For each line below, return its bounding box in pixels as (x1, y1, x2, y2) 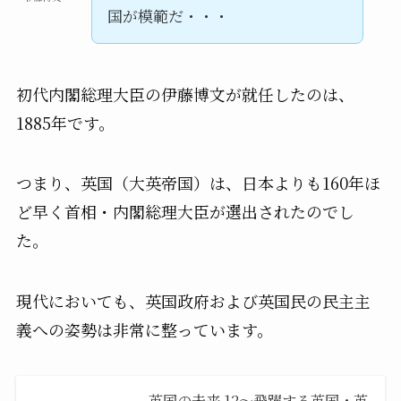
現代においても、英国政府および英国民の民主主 (15, 289, 371, 313)
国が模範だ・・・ (107, 4, 229, 27)
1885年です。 (15, 110, 115, 134)
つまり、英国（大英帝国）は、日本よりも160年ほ (15, 171, 380, 195)
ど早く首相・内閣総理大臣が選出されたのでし (15, 200, 354, 224)
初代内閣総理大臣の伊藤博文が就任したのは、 (15, 81, 354, 106)
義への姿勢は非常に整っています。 (15, 318, 273, 342)
